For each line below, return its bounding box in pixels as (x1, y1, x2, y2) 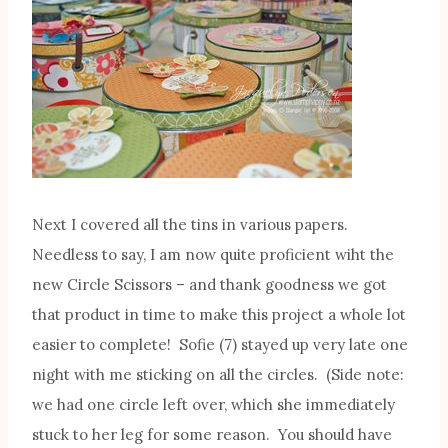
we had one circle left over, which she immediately (32, 395, 395, 415)
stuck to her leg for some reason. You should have (32, 425, 392, 445)
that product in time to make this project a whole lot (32, 305, 406, 325)
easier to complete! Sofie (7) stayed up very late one (32, 335, 408, 355)
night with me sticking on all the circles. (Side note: (32, 365, 404, 385)
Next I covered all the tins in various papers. (32, 215, 352, 235)
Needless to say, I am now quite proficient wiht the (32, 245, 394, 265)
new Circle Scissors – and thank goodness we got (32, 275, 387, 295)
